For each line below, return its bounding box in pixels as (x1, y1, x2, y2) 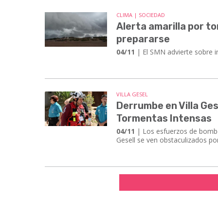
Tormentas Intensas (116, 112, 212, 124)
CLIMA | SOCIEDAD (116, 11, 165, 18)
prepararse (116, 33, 170, 45)
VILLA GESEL (116, 90, 148, 98)
